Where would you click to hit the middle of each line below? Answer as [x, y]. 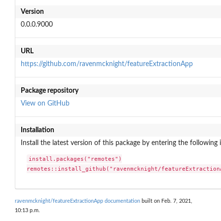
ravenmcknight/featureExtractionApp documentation [77, 201]
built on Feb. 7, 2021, [166, 201]
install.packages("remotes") [75, 159]
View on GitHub [45, 103]
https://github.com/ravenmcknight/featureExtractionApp [107, 64]
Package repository [49, 91]
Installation [37, 130]
